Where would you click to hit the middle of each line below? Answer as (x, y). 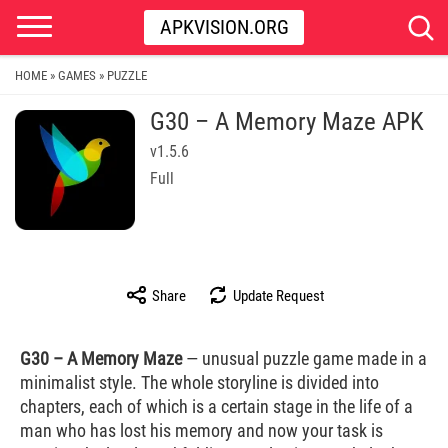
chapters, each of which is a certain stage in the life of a (216, 406)
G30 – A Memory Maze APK (287, 121)
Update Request (276, 296)
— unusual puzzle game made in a (304, 358)
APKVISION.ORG (224, 27)
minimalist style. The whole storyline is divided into (199, 382)
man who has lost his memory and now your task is (201, 430)
